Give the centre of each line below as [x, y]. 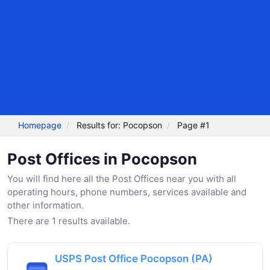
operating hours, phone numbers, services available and [127, 192]
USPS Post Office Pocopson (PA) [134, 258]
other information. [46, 205]
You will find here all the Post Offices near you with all [122, 178]
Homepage [40, 125]
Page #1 [194, 125]
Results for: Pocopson [120, 125]
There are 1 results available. [69, 221]
